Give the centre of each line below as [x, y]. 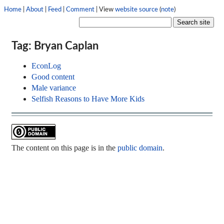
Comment [80, 9]
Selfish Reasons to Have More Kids [88, 99]
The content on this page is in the [65, 148]
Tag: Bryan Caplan [55, 46]
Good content [53, 77]
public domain [140, 148]
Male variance [54, 88]
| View [105, 9]
